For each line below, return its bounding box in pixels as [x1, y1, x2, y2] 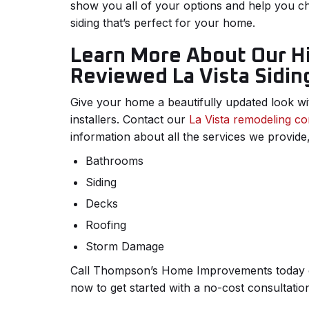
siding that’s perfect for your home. [70, 16, 255, 30]
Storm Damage [86, 239, 164, 254]
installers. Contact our [70, 112, 189, 127]
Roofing [86, 218, 126, 232]
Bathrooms [86, 154, 143, 168]
